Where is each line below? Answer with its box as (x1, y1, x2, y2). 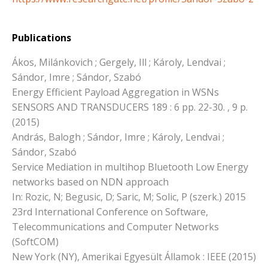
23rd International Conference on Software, (12, 205, 208, 219)
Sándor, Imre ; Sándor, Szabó (12, 71, 141, 84)
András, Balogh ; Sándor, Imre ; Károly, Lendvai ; (12, 130, 224, 144)
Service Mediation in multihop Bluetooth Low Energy (12, 160, 248, 174)
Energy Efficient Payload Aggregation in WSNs (12, 86, 219, 99)
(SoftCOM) (12, 235, 59, 249)
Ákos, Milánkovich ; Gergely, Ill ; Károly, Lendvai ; (12, 56, 226, 69)
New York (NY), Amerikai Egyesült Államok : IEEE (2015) (12, 250, 256, 264)
